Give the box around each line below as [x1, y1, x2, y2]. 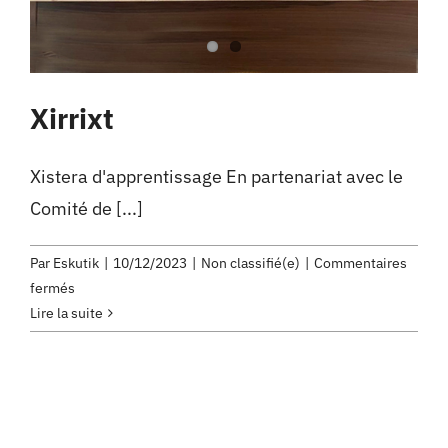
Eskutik [53, 254, 99, 273]
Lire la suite [30, 304, 103, 323]
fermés [30, 279, 75, 298]
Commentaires [314, 254, 407, 273]
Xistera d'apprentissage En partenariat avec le [30, 165, 403, 189]
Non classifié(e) [201, 254, 300, 273]
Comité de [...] [30, 197, 143, 221]
